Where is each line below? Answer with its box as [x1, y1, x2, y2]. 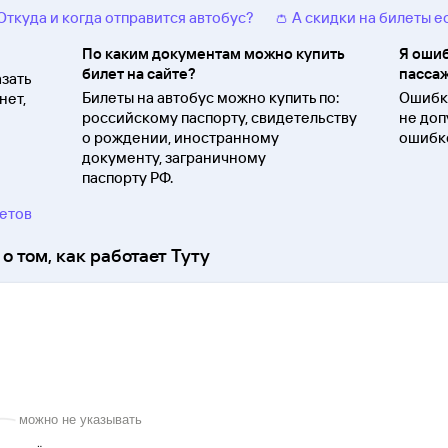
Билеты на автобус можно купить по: [81, 88, 339, 108]
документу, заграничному [81, 148, 266, 168]
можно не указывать [19, 412, 142, 428]
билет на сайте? [81, 64, 196, 84]
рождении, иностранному [93, 128, 279, 148]
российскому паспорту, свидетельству [81, 108, 357, 128]
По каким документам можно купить [81, 44, 344, 64]
